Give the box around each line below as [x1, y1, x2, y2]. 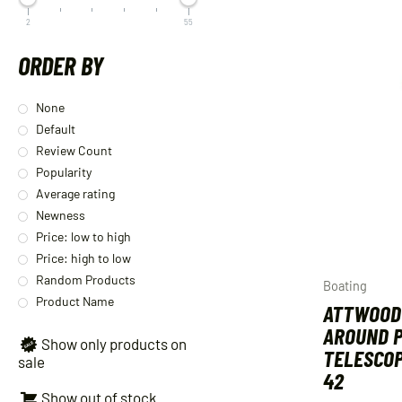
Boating [323, 278, 368, 294]
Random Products [36, 271, 135, 287]
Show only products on [41, 334, 187, 353]
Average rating [36, 185, 115, 201]
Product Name [36, 293, 114, 309]
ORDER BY [18, 49, 103, 82]
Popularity [36, 163, 92, 179]
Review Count [36, 142, 112, 158]
